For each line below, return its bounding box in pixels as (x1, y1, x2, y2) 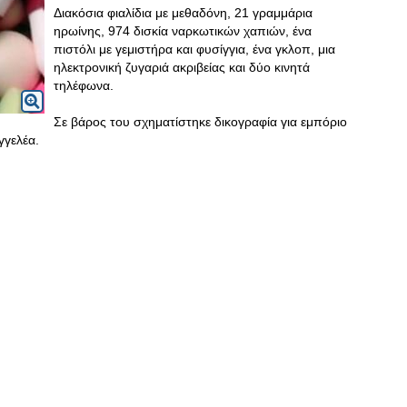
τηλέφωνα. (54, 78, 114, 93)
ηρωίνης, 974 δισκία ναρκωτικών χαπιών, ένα (54, 24, 312, 38)
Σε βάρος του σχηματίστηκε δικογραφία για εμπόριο (54, 114, 347, 129)
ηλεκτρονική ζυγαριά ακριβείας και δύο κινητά (54, 60, 310, 74)
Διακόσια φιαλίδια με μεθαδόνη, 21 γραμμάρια (54, 5, 313, 20)
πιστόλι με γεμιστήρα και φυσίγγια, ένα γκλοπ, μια (54, 42, 335, 56)
